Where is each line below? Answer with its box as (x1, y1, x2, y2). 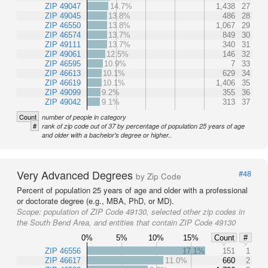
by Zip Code (136, 170, 181, 182)
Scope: (17, 206, 44, 218)
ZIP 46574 (45, 31, 81, 40)
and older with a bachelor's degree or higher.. (42, 130, 172, 140)
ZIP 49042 (45, 98, 81, 107)
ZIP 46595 (45, 59, 81, 69)
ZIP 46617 (45, 256, 81, 266)
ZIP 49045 (45, 11, 81, 21)
